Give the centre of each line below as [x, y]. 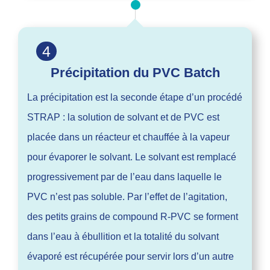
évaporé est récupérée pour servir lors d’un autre [130, 256]
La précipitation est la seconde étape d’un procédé [135, 97]
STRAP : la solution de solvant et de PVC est [123, 117]
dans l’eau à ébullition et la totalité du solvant [123, 236]
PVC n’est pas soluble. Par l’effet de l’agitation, [127, 196]
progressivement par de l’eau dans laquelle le [124, 177]
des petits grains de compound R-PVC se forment [133, 216]
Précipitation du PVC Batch [135, 72]
